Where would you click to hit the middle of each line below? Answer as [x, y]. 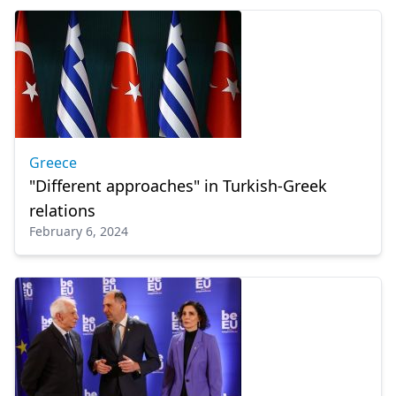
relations [62, 210]
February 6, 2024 [79, 231]
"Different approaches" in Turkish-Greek [178, 186]
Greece [53, 163]
